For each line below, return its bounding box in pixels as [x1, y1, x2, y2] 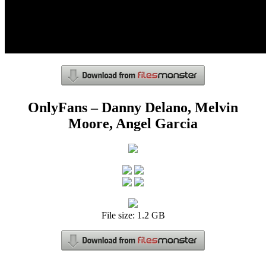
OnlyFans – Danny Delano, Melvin [28, 100, 238, 116]
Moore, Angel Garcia [68, 116, 198, 132]
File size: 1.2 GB [101, 210, 165, 221]
